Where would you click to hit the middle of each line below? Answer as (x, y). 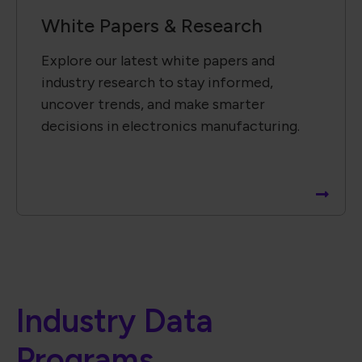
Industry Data (115, 321)
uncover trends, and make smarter (153, 104)
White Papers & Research (152, 25)
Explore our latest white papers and (158, 60)
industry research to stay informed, (157, 82)
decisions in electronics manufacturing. (170, 126)
